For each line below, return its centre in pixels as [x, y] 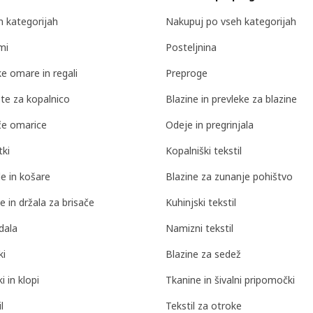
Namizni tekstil [199, 228]
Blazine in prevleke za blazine [231, 99]
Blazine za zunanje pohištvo [229, 177]
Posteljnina [191, 48]
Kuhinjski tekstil [201, 203]
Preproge [187, 73]
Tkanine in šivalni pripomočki [230, 280]
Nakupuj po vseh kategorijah [231, 22]
